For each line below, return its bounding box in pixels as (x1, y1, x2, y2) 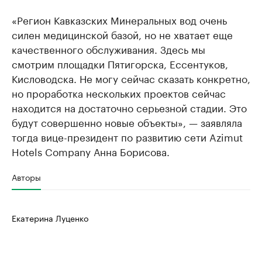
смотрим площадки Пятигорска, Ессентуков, (12, 56, 228, 71)
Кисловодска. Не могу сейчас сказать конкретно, (12, 70, 250, 85)
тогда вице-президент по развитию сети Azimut (12, 129, 243, 144)
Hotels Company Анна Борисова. (12, 143, 170, 158)
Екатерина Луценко (12, 211, 88, 224)
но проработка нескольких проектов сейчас (12, 85, 226, 100)
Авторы (12, 170, 41, 183)
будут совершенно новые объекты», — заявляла (12, 114, 242, 129)
